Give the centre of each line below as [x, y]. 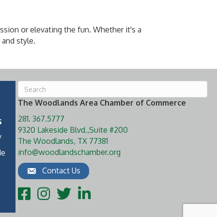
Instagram [54, 192]
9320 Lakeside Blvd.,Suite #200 [73, 130]
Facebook [34, 192]
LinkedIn [92, 192]
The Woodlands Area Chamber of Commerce [102, 103]
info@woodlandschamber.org [69, 152]
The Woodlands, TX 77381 [63, 141]
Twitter [69, 192]
